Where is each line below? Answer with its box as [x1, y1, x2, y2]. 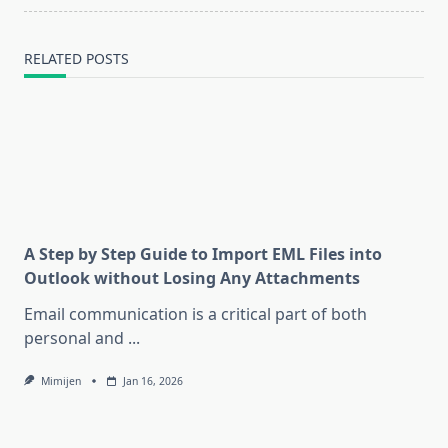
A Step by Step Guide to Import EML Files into [24, 243, 382, 266]
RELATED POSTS [24, 49, 129, 69]
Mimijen [40, 374, 81, 389]
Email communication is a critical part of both [24, 303, 367, 326]
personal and [24, 327, 124, 350]
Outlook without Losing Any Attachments [24, 267, 360, 290]
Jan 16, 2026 [122, 374, 183, 389]
